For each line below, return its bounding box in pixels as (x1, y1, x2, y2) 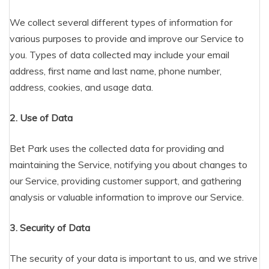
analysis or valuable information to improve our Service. (10, 191, 244, 203)
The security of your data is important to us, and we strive (10, 252, 258, 264)
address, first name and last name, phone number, (10, 65, 222, 77)
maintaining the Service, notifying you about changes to (10, 159, 247, 171)
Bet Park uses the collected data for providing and (10, 142, 224, 154)
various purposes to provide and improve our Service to (10, 32, 244, 44)
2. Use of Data (10, 112, 73, 124)
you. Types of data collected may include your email (10, 49, 229, 61)
